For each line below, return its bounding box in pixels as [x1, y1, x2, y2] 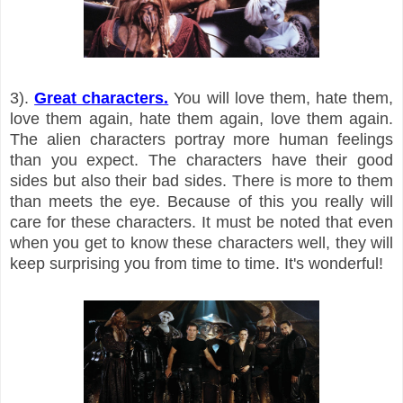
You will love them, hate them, [168, 88, 393, 107]
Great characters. [34, 88, 169, 107]
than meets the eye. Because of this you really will [10, 192, 393, 210]
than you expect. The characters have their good [10, 150, 393, 169]
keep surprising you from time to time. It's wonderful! [10, 254, 383, 273]
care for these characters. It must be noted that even [10, 212, 393, 231]
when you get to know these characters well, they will [10, 233, 393, 252]
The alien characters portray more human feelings [10, 130, 393, 148]
